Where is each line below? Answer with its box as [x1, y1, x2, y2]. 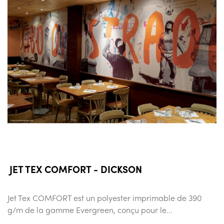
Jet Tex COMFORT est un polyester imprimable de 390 [7, 191, 202, 203]
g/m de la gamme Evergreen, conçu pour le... [7, 203, 172, 215]
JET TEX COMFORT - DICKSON [9, 161, 142, 176]
